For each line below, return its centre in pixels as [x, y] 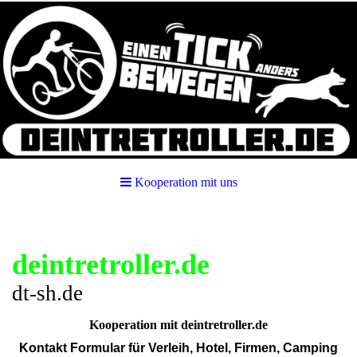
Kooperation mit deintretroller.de [178, 325]
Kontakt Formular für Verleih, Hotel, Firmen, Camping [178, 348]
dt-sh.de [47, 293]
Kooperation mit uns [186, 182]
